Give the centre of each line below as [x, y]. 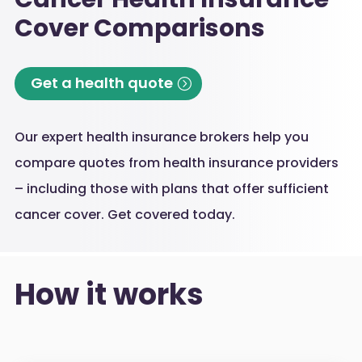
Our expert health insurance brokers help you [161, 137]
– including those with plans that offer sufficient [171, 188]
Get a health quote [101, 83]
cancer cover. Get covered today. [124, 214]
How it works [109, 294]
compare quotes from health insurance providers [176, 162]
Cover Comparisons [139, 28]
